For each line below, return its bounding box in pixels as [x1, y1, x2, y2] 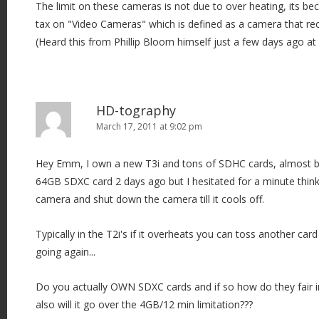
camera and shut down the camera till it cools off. [36, 192, 264, 206]
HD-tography [96, 101, 176, 119]
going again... [36, 244, 95, 258]
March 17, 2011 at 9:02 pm [96, 120, 202, 132]
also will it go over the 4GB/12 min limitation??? [36, 297, 253, 311]
